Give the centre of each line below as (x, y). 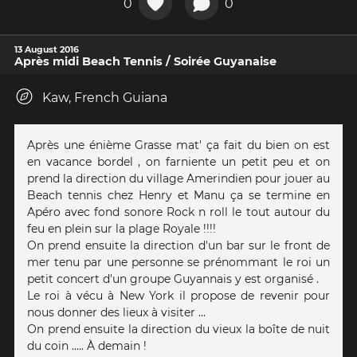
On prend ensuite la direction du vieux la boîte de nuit (178, 330)
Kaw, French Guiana (105, 98)
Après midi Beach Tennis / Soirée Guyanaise (145, 62)
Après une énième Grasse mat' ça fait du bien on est (178, 145)
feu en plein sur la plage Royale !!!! (122, 229)
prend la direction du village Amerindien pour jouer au (178, 179)
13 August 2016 (47, 50)
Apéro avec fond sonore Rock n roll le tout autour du (178, 212)
